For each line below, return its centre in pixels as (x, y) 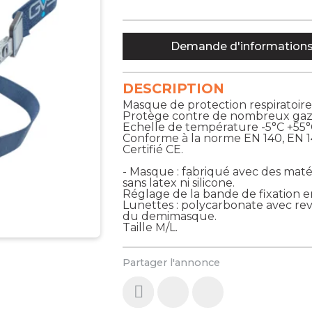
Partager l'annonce (172, 263)
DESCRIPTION (174, 88)
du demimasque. (170, 216)
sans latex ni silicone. (179, 182)
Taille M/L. (150, 227)
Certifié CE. (153, 149)
